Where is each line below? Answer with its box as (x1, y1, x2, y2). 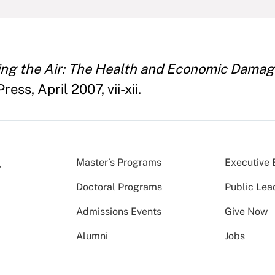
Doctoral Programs (76, 181, 162, 193)
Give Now (225, 206, 268, 217)
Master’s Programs (76, 157, 161, 168)
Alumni (76, 230, 108, 242)
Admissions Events (76, 206, 161, 217)
